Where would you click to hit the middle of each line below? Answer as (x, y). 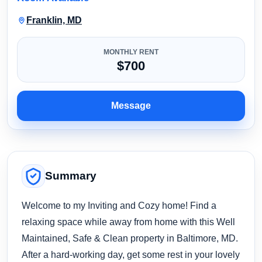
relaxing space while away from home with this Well (128, 221)
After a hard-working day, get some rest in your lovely (131, 254)
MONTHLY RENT (131, 52)
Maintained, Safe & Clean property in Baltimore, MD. (130, 238)
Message (131, 105)
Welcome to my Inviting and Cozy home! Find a (119, 205)
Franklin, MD (54, 20)
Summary (71, 175)
